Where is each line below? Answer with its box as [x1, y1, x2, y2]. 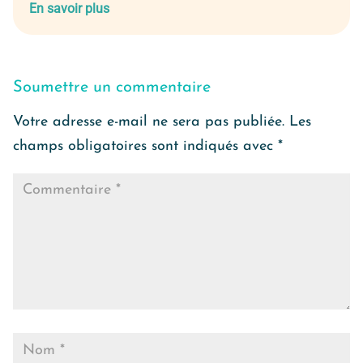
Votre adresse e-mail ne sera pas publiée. [13, 114, 284, 130]
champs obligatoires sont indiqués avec [13, 139, 278, 155]
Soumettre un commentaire [13, 79, 211, 96]
